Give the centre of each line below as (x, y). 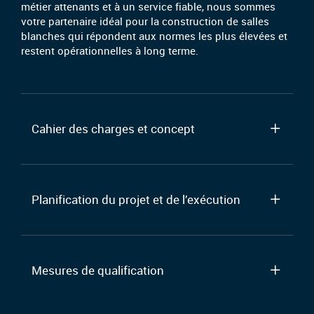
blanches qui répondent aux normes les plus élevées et (154, 35)
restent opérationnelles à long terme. (110, 50)
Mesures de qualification (98, 270)
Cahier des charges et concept (113, 128)
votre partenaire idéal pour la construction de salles (145, 21)
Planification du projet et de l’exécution (136, 199)
